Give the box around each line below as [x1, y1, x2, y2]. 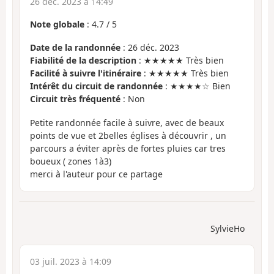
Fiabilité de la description [30, 54, 136, 67]
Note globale [30, 18, 84, 30]
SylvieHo [210, 223, 245, 235]
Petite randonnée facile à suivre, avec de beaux [30, 116, 224, 128]
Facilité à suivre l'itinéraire [30, 67, 141, 80]
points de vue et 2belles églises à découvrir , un [30, 129, 226, 141]
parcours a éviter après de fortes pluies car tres [30, 142, 226, 154]
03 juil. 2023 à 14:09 [30, 256, 111, 268]
